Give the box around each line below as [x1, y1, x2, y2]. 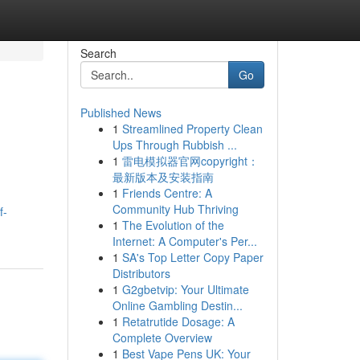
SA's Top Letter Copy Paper [121, 249, 264, 265]
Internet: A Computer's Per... [112, 233, 257, 249]
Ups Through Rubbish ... [112, 137, 237, 153]
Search [80, 45, 117, 61]
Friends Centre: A [121, 185, 212, 201]
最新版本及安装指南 [112, 169, 214, 185]
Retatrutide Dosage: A [121, 313, 235, 329]
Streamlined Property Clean [121, 121, 263, 137]
